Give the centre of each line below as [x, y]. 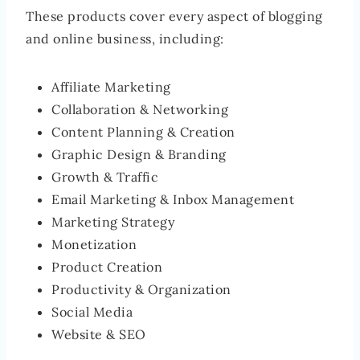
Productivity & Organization [141, 289]
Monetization [94, 244]
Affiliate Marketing [111, 86]
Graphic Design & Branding [139, 154]
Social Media [92, 311]
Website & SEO [99, 334]
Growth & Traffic [105, 176]
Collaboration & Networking [140, 109]
